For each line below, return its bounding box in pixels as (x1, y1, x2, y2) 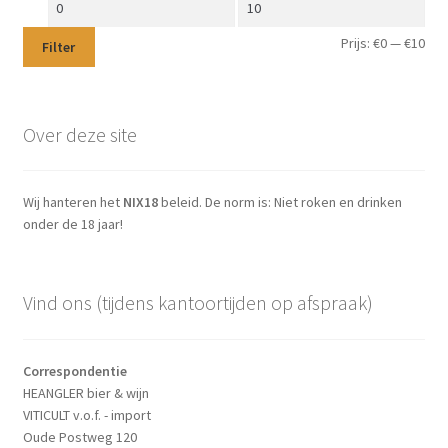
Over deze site (22, 121, 137, 147)
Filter (42, 38, 76, 57)
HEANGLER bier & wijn (22, 383, 149, 402)
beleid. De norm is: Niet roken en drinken (160, 193, 402, 212)
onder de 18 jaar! (22, 215, 123, 234)
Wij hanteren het (22, 193, 123, 212)
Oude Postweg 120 (22, 427, 137, 446)
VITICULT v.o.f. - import (22, 405, 151, 424)
